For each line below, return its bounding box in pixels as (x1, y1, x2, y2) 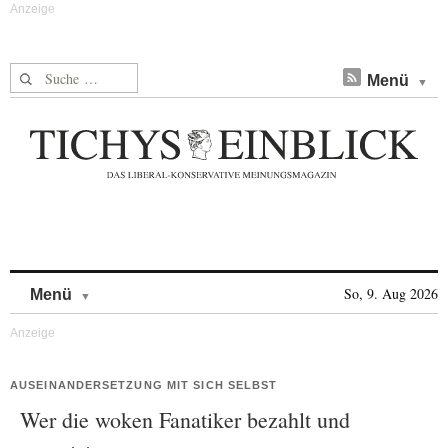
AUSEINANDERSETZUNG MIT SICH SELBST (10, 379, 278, 391)
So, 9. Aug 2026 (344, 284, 438, 303)
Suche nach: (10, 64, 87, 85)
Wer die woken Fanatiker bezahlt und (20, 405, 350, 434)
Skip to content (91, 276, 196, 293)
